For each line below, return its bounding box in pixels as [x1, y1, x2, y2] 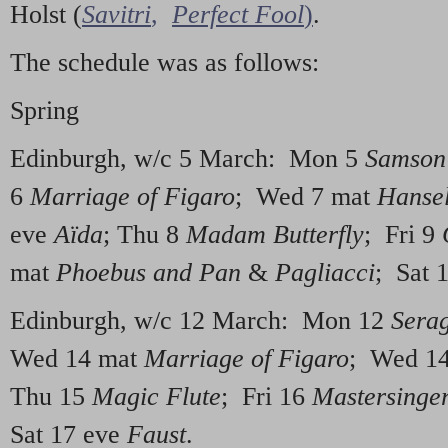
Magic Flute [92, 381, 221, 411]
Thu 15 [10, 381, 92, 411]
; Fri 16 [221, 381, 312, 411]
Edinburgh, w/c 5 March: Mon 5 [10, 143, 365, 173]
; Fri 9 [364, 219, 442, 249]
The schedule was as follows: [10, 48, 319, 78]
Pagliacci [275, 257, 375, 287]
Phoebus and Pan [56, 257, 241, 287]
